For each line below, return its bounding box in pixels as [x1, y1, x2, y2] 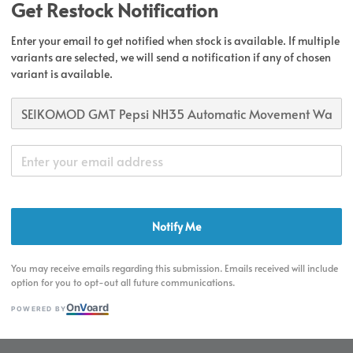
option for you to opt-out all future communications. [11, 276, 235, 289]
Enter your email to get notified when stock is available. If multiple [11, 33, 340, 49]
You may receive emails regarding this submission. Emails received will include [11, 262, 338, 275]
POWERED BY [11, 305, 66, 314]
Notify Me [152, 219, 201, 235]
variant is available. [11, 66, 113, 82]
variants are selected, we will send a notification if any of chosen [11, 50, 331, 65]
